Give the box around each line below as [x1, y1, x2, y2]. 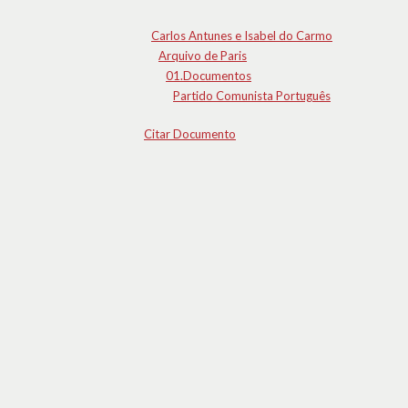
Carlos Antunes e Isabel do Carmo [151, 28, 332, 43]
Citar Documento [144, 127, 236, 141]
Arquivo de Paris [158, 48, 247, 63]
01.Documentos [166, 68, 251, 83]
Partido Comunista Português [173, 88, 331, 103]
